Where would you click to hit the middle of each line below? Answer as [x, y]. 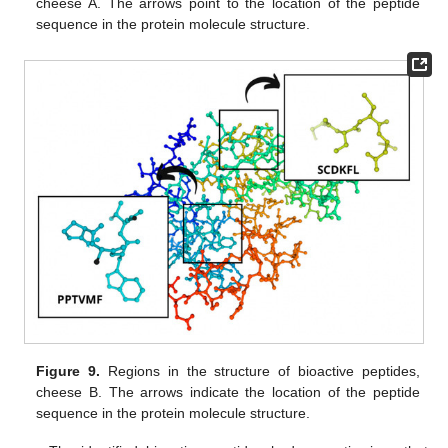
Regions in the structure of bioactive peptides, [260, 371]
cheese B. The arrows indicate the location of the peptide [228, 392]
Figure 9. [68, 371]
